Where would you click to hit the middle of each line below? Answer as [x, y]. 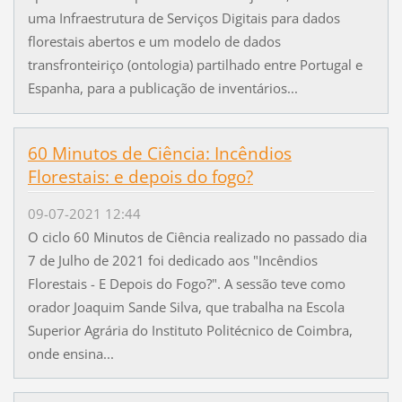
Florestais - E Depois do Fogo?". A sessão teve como [186, 283]
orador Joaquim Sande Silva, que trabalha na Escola [186, 306]
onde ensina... [70, 353]
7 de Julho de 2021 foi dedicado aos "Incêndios [172, 260]
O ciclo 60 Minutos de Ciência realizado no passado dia [197, 236]
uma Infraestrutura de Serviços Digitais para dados [184, 18]
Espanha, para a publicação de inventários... [162, 88]
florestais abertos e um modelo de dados [154, 42]
